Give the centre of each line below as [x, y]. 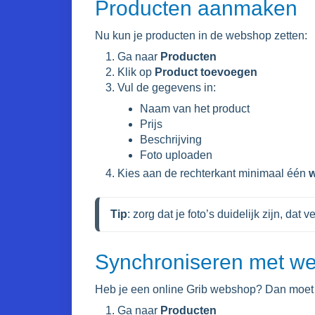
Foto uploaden [176, 155]
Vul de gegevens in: [167, 88]
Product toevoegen [206, 72]
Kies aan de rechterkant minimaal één [213, 173]
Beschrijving [171, 140]
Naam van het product [195, 109]
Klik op [136, 72]
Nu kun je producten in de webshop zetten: [201, 36]
